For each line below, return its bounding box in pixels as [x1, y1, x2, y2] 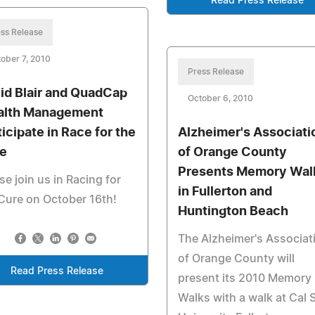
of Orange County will [177, 253, 295, 264]
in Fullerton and [177, 186, 272, 198]
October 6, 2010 [187, 94, 253, 103]
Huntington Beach [177, 205, 288, 218]
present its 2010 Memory [177, 273, 311, 284]
